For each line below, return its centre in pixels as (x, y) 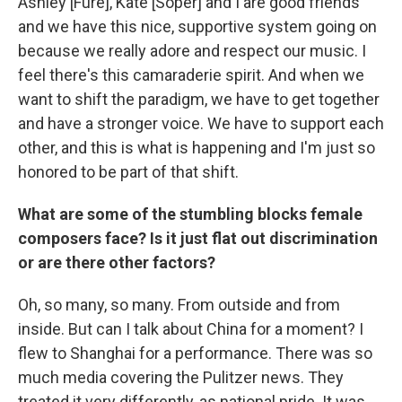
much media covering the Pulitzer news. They (181, 377)
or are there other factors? (117, 262)
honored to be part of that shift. (128, 172)
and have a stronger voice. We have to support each (201, 123)
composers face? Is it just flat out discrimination (198, 238)
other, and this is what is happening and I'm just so (197, 148)
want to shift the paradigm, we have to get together (199, 99)
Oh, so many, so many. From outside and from (179, 305)
